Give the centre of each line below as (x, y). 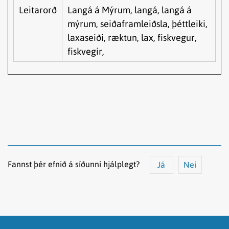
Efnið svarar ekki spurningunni (80, 221)
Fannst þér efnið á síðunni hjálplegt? (74, 164)
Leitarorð (38, 10)
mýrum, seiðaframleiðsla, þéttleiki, (138, 24)
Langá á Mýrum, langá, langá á (130, 10)
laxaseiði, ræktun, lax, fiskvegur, (132, 37)
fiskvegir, (86, 51)
